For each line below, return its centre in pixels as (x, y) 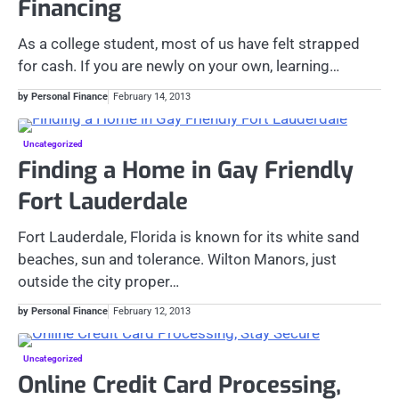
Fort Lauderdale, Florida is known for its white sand (189, 236)
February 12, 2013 (152, 312)
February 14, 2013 (152, 96)
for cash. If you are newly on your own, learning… (179, 65)
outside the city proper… (98, 281)
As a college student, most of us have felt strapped (189, 43)
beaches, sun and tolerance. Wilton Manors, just (177, 259)
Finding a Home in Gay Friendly (186, 170)
